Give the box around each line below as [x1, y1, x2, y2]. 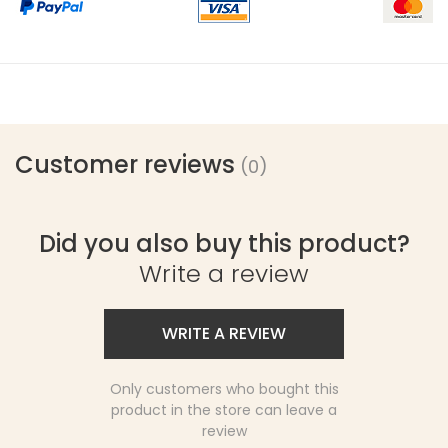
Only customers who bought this [109, 379, 339, 400]
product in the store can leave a [111, 400, 337, 421]
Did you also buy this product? [38, 227, 410, 261]
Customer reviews [15, 148, 235, 182]
